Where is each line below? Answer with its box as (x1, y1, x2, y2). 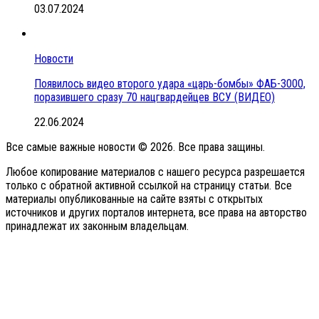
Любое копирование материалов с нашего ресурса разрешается (6, 164, 305, 179)
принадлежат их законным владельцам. (6, 219, 189, 233)
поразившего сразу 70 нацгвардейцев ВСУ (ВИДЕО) (34, 90, 275, 104)
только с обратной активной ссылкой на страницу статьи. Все (6, 178, 292, 192)
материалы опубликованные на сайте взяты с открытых (6, 192, 263, 206)
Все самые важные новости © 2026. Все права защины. (6, 140, 265, 154)
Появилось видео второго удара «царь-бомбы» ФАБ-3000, (34, 76, 305, 90)
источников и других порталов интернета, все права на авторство (6, 205, 307, 219)
